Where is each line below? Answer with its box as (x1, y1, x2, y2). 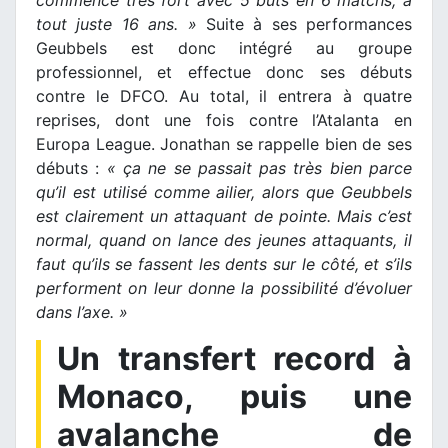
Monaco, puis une (57, 377, 412, 417)
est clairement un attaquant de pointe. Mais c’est (36, 206, 412, 227)
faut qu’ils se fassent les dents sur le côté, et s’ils (36, 254, 412, 275)
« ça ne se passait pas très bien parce (106, 158, 413, 179)
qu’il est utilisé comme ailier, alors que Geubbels (36, 182, 412, 203)
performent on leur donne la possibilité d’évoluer (36, 278, 412, 299)
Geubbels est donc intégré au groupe (36, 38, 412, 59)
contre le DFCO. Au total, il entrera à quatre (36, 86, 412, 107)
